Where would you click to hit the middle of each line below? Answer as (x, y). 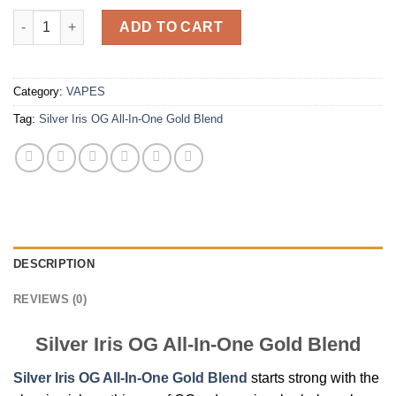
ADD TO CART (171, 27)
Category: (40, 91)
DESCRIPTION (54, 263)
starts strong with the (313, 377)
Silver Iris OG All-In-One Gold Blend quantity (146, 18)
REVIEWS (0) (50, 299)
